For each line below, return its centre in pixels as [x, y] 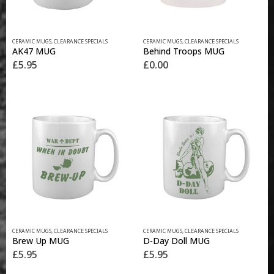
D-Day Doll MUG [176, 240]
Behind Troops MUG [184, 51]
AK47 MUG [34, 51]
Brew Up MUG [41, 240]
